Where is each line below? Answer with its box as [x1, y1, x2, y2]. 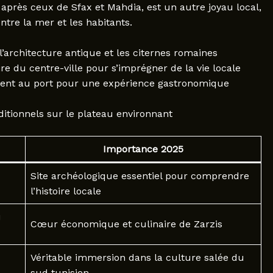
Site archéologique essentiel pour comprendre [30, 170, 249, 182]
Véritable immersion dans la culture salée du [30, 252, 244, 264]
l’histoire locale [30, 185, 101, 197]
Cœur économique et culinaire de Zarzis [30, 218, 222, 230]
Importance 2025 [102, 143, 183, 155]
